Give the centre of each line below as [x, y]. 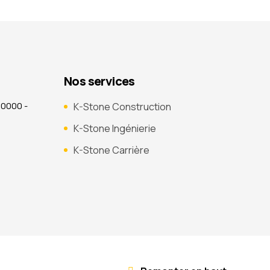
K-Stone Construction [122, 107]
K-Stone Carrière [111, 150]
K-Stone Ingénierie [115, 128]
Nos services [99, 81]
